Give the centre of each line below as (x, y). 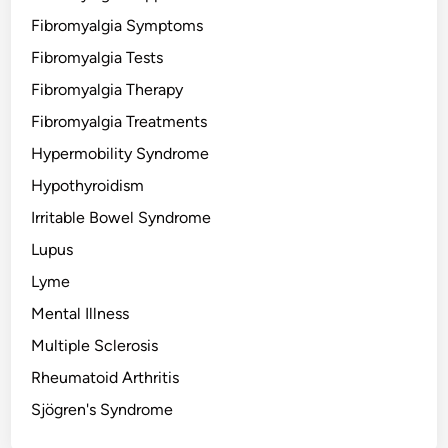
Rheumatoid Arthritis (105, 378)
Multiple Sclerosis (95, 346)
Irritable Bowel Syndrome (121, 218)
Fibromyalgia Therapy (107, 90)
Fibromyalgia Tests (97, 58)
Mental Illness (80, 314)
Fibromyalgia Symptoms (117, 26)
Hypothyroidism (88, 186)
